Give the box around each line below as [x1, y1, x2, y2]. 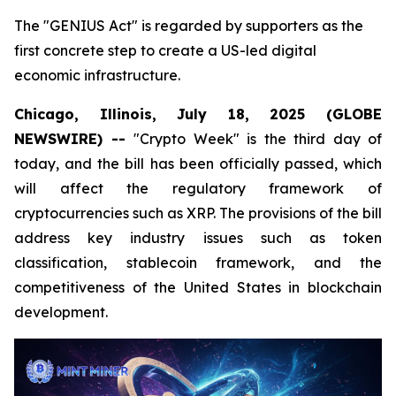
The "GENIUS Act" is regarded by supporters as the [14, 17, 363, 34]
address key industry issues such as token [14, 229, 382, 247]
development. [14, 303, 108, 321]
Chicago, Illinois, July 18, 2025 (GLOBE [14, 105, 382, 123]
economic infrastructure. [14, 66, 180, 84]
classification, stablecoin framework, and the [14, 254, 382, 271]
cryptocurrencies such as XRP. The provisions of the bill [14, 204, 382, 222]
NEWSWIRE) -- [14, 130, 133, 148]
